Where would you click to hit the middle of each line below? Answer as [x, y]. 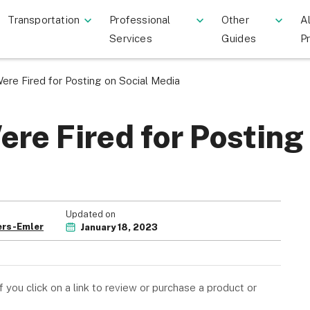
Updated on [91, 214]
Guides [238, 38]
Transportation [44, 20]
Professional [140, 20]
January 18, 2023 [118, 227]
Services [131, 38]
